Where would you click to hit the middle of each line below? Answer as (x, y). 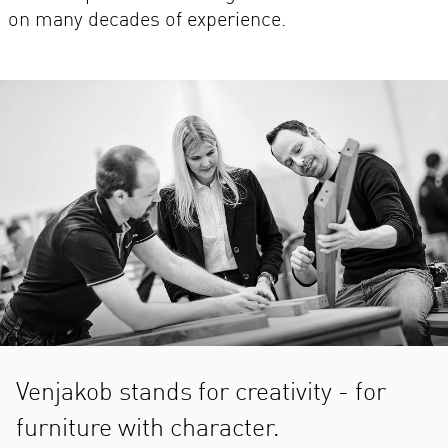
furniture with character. (148, 429)
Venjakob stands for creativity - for (201, 393)
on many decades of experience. (147, 20)
